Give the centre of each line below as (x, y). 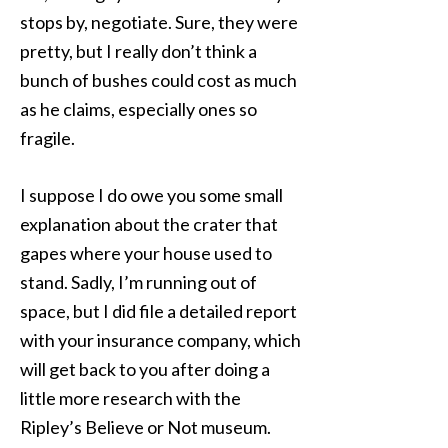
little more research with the (130, 398)
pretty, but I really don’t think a (138, 51)
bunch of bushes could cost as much (158, 80)
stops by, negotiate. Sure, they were (159, 22)
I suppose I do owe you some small (151, 195)
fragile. (47, 138)
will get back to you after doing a (145, 369)
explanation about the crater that (149, 224)
